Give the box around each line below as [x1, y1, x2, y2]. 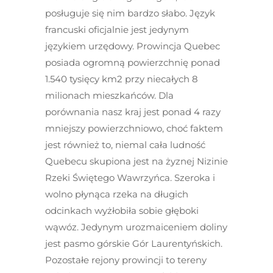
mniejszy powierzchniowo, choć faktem [45, 122, 223, 134]
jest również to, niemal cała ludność [45, 139, 205, 151]
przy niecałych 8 [122, 73, 198, 85]
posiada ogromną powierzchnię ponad [45, 57, 220, 68]
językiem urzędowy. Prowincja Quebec [45, 40, 220, 52]
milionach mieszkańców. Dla [45, 90, 174, 101]
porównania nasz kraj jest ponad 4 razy [45, 106, 221, 118]
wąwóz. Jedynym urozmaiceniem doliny [45, 221, 227, 233]
